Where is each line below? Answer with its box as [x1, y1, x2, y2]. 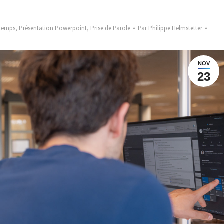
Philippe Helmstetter [148, 24, 202, 32]
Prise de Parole [90, 24, 130, 32]
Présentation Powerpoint [19, 24, 87, 32]
